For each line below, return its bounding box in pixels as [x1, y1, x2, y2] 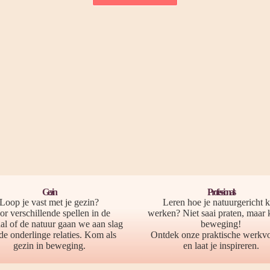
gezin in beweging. [13, 240, 86, 251]
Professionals [207, 187, 235, 197]
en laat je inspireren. [183, 240, 259, 251]
